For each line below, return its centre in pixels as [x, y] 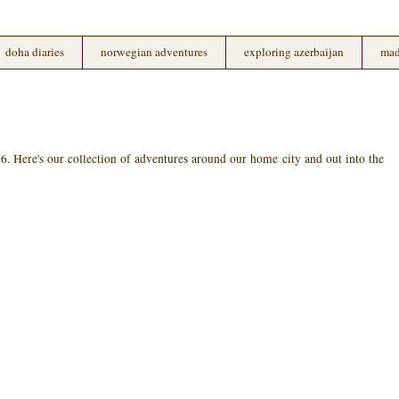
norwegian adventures [154, 52]
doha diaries [35, 52]
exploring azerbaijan [294, 52]
